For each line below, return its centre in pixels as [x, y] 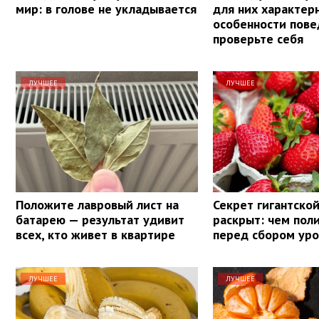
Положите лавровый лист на [97, 204]
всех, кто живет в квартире [95, 234]
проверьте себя [258, 38]
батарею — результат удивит [100, 219]
